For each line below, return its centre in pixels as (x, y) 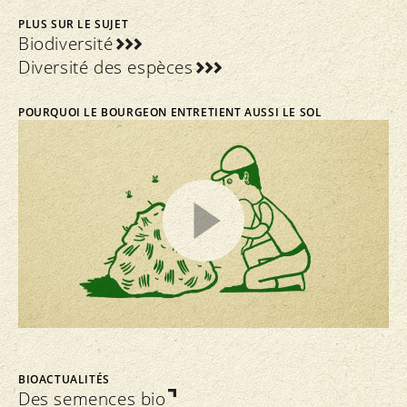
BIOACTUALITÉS (64, 379)
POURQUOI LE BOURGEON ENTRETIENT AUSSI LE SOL (170, 112)
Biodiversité (66, 44)
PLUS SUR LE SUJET (74, 25)
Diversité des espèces (106, 68)
